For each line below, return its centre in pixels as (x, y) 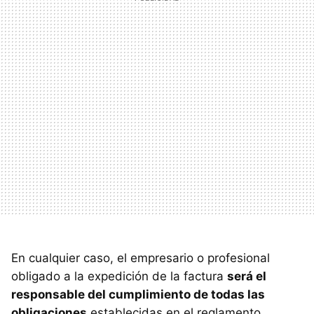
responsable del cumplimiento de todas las (138, 295)
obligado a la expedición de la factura (119, 277)
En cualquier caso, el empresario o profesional (141, 258)
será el (247, 277)
